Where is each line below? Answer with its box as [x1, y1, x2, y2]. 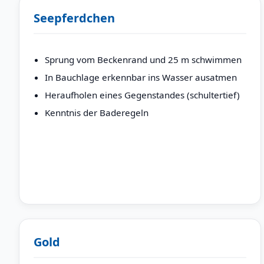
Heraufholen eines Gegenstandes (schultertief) [45, 89, 240, 101]
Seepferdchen [34, 9, 115, 26]
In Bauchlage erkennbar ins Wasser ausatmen [45, 71, 237, 84]
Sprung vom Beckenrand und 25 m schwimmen [45, 54, 242, 66]
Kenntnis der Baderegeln [45, 107, 149, 119]
